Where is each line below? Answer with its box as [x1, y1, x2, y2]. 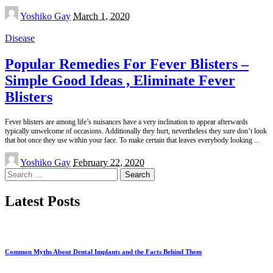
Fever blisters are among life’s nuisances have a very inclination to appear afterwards [5, 117, 248, 126]
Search [4, 167, 30, 178]
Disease [5, 32, 35, 43]
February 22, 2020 [73, 157, 144, 168]
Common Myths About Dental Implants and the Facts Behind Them [5, 247, 202, 255]
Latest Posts [5, 193, 80, 209]
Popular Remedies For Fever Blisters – [5, 55, 249, 72]
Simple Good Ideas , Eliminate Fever [5, 72, 235, 88]
